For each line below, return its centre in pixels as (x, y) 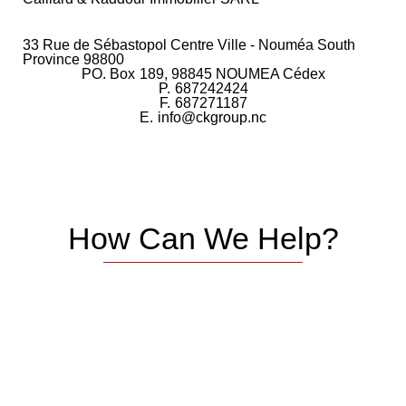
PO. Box (108, 73)
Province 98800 (73, 59)
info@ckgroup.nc (212, 117)
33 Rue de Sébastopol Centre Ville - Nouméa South (189, 44)
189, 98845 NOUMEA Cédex (232, 73)
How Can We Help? (203, 238)
